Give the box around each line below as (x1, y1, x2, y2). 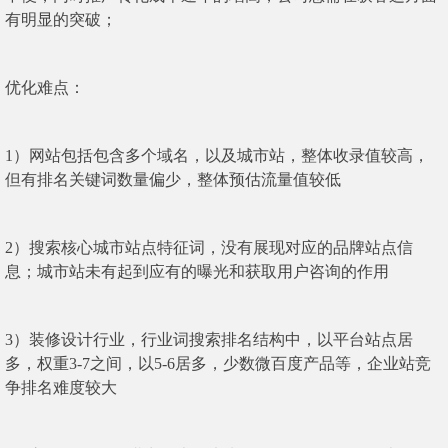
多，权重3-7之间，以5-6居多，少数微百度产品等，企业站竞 (5, 355, 431, 373)
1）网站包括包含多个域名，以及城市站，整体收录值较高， (5, 147, 429, 165)
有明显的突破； (5, 11, 117, 29)
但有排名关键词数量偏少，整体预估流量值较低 (5, 171, 341, 189)
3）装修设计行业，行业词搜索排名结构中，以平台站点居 (5, 331, 413, 349)
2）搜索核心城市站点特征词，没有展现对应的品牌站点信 (5, 239, 413, 257)
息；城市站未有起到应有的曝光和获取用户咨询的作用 (5, 263, 389, 281)
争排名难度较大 (5, 379, 117, 397)
